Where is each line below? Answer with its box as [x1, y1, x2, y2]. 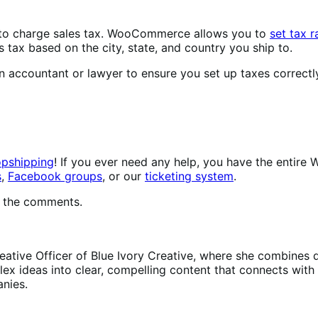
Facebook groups [8, 168, 102, 183]
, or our [102, 168, 145, 183]
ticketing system [145, 168, 234, 183]
